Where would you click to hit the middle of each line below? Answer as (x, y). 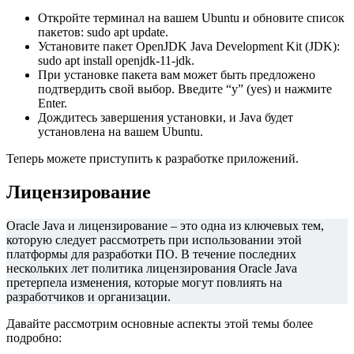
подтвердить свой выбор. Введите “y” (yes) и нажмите (185, 89)
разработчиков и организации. (88, 297)
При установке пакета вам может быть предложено (177, 75)
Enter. (53, 104)
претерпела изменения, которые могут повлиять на (144, 283)
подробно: (34, 338)
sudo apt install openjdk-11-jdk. (116, 61)
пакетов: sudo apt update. (103, 32)
